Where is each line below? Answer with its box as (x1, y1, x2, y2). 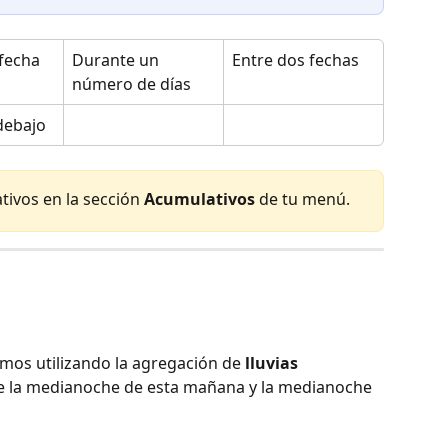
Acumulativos (144, 187, 255, 210)
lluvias (245, 352, 302, 375)
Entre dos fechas (232, 48, 359, 71)
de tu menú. (255, 187, 350, 210)
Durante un (72, 48, 163, 71)
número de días (72, 72, 191, 95)
